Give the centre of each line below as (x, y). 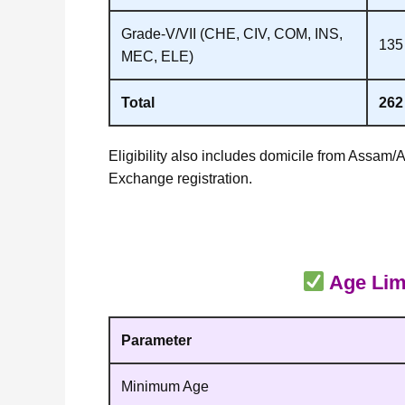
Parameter (156, 341)
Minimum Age (165, 387)
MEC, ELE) (157, 56)
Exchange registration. (180, 178)
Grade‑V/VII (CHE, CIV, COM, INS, (232, 33)
